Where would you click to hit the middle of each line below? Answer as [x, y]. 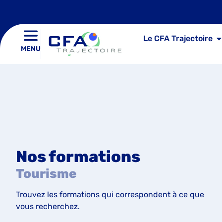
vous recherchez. [48, 206]
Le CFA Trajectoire [178, 38]
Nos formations [78, 156]
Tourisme [46, 173]
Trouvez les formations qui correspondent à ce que [110, 194]
